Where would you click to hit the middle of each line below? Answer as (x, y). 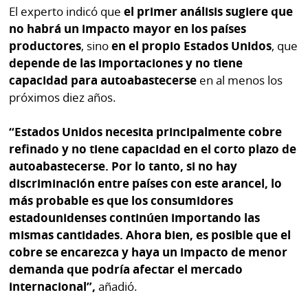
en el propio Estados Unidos (192, 45)
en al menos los (240, 80)
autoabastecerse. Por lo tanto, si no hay (123, 166)
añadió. (117, 287)
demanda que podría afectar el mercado (126, 269)
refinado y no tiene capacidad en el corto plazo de (153, 149)
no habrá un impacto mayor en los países (128, 28)
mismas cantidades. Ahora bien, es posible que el (150, 235)
